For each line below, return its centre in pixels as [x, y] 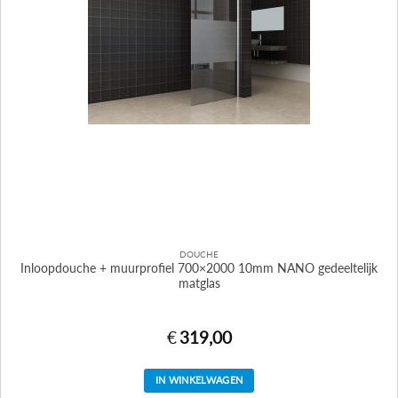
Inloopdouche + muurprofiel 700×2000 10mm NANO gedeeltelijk [199, 269]
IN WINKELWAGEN [199, 379]
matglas [199, 284]
